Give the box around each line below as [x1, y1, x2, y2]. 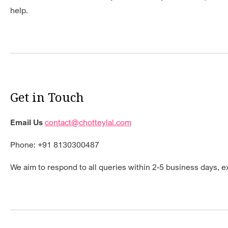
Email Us [10, 117, 43, 128]
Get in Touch [10, 89, 84, 106]
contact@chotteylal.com [45, 117, 131, 128]
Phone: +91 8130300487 [10, 139, 99, 150]
